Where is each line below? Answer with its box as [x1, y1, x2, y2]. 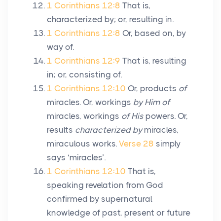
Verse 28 [119, 139, 154, 149]
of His [121, 111, 144, 121]
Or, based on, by [122, 28, 186, 38]
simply [154, 139, 181, 149]
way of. [47, 42, 74, 52]
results [47, 125, 75, 135]
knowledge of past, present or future [47, 208, 190, 218]
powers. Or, [144, 111, 188, 121]
